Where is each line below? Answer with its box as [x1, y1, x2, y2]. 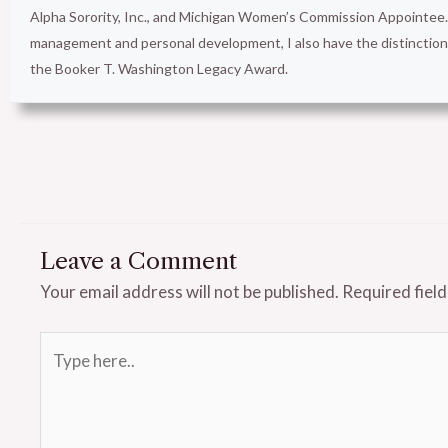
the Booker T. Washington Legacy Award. [30, 60, 288, 77]
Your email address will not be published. [40, 280, 339, 302]
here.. [39, 367, 81, 389]
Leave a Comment [40, 246, 237, 275]
